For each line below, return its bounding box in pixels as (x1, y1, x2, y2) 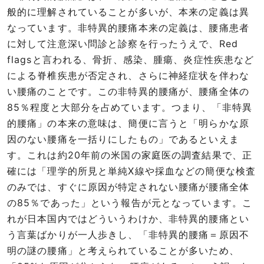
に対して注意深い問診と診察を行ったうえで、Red (7, 38, 238, 50)
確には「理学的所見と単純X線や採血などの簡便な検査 (7, 165, 256, 177)
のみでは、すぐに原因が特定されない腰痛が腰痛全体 (7, 181, 249, 193)
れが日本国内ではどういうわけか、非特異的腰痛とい (7, 213, 249, 225)
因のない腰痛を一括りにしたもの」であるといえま (7, 133, 239, 146)
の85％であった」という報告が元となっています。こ (7, 197, 252, 209)
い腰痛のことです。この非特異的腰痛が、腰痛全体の (7, 85, 249, 98)
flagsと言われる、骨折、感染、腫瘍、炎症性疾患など (7, 54, 255, 66)
